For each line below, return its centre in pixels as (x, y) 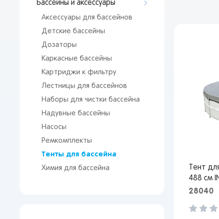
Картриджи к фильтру (79, 72)
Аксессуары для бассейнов (87, 18)
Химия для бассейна (76, 168)
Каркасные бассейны (77, 59)
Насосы (54, 127)
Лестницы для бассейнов (84, 86)
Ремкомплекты (67, 141)
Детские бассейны (73, 31)
